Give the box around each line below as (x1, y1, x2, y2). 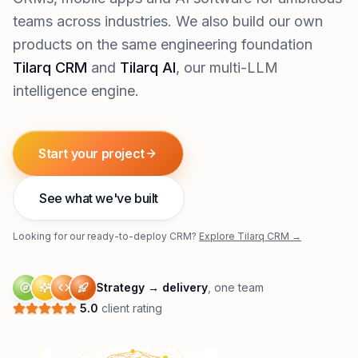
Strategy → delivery (96, 280, 208, 295)
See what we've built (39, 190, 158, 207)
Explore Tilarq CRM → (199, 230, 301, 243)
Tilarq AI (120, 59, 176, 77)
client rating (98, 301, 162, 316)
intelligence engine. (13, 82, 139, 100)
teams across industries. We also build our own (13, 13, 323, 30)
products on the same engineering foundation (13, 36, 312, 54)
